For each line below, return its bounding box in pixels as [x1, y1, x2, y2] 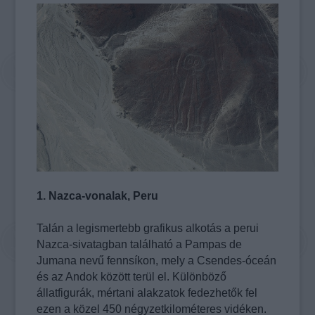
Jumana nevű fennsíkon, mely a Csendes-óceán [37, 255, 277, 267]
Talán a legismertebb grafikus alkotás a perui [37, 222, 259, 235]
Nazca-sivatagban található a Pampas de [37, 238, 243, 251]
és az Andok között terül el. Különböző [37, 271, 227, 283]
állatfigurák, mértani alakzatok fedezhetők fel [37, 287, 258, 300]
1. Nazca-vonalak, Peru [37, 190, 159, 202]
